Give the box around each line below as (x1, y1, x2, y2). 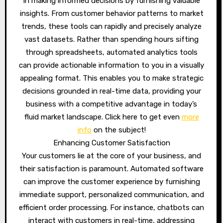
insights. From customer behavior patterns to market (19, 9, 204, 18)
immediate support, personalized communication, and (19, 190, 204, 199)
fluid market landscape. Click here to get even (24, 112, 182, 121)
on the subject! (91, 125, 146, 134)
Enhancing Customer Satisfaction (53, 138, 170, 147)
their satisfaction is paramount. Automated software (19, 164, 204, 173)
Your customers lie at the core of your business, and (22, 151, 201, 160)
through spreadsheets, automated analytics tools (25, 48, 198, 57)
